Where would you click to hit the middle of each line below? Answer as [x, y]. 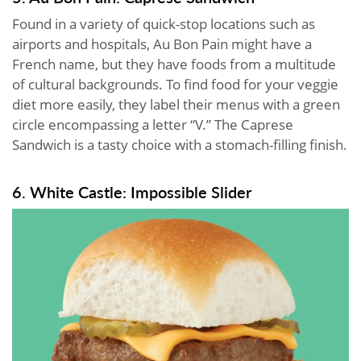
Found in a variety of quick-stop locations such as [164, 23]
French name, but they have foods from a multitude [174, 64]
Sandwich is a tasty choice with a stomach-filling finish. [180, 144]
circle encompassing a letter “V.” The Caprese [153, 124]
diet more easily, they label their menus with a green [176, 104]
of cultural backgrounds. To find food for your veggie [175, 84]
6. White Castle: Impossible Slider [132, 191]
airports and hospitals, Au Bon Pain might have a [162, 44]
